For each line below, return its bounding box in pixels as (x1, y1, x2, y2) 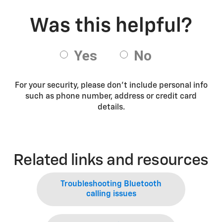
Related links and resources (13, 153, 209, 168)
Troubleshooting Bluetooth (60, 180, 162, 188)
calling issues (86, 190, 136, 198)
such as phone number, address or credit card (25, 93, 197, 101)
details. (97, 104, 125, 111)
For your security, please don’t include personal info (14, 82, 208, 90)
